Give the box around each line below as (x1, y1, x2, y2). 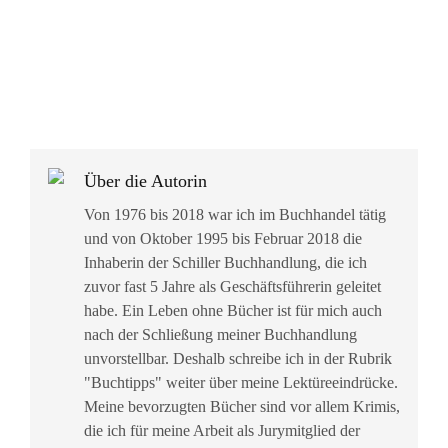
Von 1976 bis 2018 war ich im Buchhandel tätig (84, 206, 386, 224)
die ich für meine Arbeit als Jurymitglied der (84, 422, 360, 440)
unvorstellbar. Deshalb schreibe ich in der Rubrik (84, 350, 392, 368)
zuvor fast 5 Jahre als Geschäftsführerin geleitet (84, 278, 385, 296)
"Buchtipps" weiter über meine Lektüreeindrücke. (84, 374, 398, 392)
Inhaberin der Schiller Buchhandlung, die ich (84, 254, 367, 272)
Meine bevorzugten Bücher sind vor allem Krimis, (84, 398, 400, 416)
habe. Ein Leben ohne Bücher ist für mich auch (84, 302, 382, 320)
